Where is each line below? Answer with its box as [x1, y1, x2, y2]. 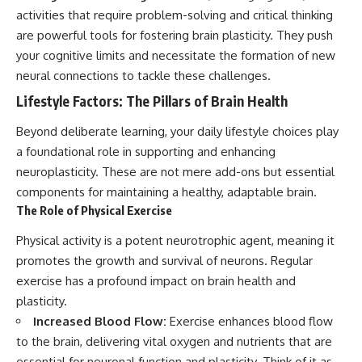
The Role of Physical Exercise [16, 203, 172, 217]
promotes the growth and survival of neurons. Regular [16, 252, 313, 268]
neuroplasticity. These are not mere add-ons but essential [16, 164, 335, 179]
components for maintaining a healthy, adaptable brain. [16, 184, 317, 200]
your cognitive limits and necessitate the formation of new [16, 48, 335, 63]
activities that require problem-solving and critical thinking [16, 7, 333, 23]
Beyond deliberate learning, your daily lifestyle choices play [16, 124, 339, 139]
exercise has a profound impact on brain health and [16, 272, 296, 288]
